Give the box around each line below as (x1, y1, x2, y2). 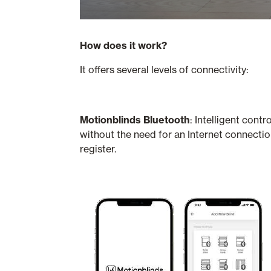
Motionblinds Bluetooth (80, 114, 190, 126)
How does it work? (80, 39, 167, 51)
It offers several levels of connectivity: (80, 64, 249, 76)
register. (80, 143, 116, 155)
